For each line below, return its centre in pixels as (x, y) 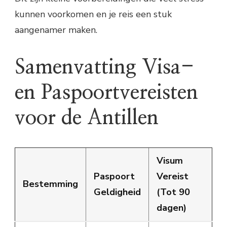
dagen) (172, 208)
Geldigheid (117, 192)
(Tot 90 (173, 192)
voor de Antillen (87, 118)
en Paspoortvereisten (106, 92)
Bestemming (50, 184)
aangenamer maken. (56, 30)
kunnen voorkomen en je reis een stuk (93, 14)
